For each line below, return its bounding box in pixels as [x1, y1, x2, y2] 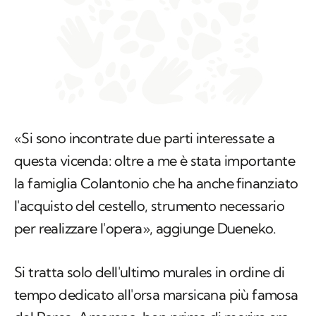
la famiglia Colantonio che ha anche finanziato [14, 174, 298, 193]
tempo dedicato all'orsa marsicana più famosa [14, 286, 298, 304]
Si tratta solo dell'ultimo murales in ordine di [14, 263, 285, 281]
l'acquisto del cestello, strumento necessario [14, 197, 284, 215]
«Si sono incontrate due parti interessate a [14, 129, 275, 147]
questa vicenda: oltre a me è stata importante [14, 152, 295, 170]
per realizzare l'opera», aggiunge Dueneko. [14, 219, 276, 238]
